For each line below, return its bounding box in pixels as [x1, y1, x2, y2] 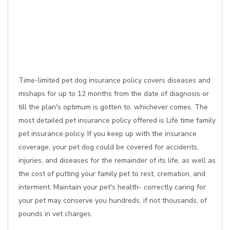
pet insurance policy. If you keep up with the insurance [18, 129, 197, 139]
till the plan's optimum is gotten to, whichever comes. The [18, 102, 208, 112]
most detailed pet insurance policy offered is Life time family [18, 116, 216, 125]
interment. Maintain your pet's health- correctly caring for [18, 182, 206, 192]
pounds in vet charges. [18, 209, 92, 219]
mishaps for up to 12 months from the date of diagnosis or [18, 89, 209, 99]
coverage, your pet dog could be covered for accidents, [18, 142, 199, 152]
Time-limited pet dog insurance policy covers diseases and [18, 75, 210, 85]
